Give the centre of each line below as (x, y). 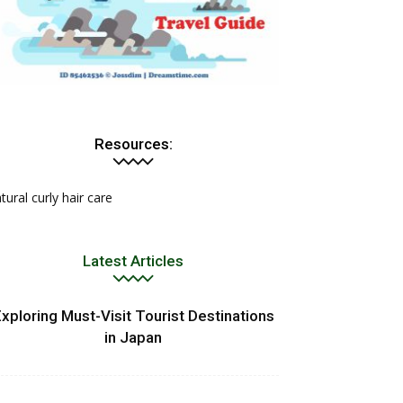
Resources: (133, 143)
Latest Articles (133, 260)
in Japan (133, 337)
